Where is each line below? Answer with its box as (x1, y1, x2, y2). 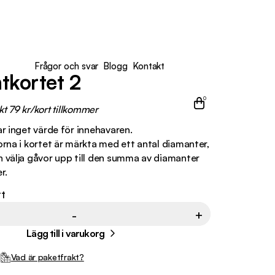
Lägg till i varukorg (26, 227, 105, 240)
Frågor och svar (34, 60, 99, 72)
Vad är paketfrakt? (10, 252, 84, 263)
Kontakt (132, 60, 165, 72)
